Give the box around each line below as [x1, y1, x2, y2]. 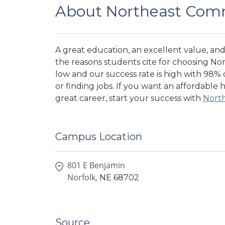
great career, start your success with [55, 93, 203, 103]
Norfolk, [67, 172, 97, 183]
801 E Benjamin [67, 160, 125, 171]
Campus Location [55, 131, 142, 143]
